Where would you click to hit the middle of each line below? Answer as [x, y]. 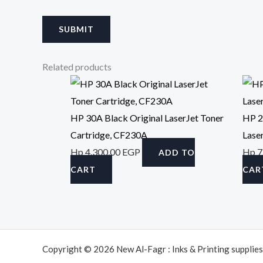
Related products [77, 66]
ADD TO [177, 152]
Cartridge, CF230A [109, 134]
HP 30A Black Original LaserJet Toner [147, 117]
